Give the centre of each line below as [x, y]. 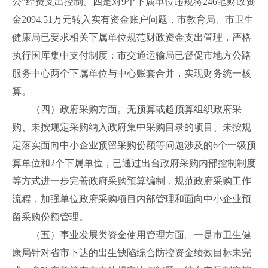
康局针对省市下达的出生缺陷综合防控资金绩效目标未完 [132, 253]
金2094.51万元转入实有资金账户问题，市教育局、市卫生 [133, 19]
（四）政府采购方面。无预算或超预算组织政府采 [127, 109]
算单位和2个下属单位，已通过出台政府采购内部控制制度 [134, 163]
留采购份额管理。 [50, 217]
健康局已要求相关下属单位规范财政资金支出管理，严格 [132, 37]
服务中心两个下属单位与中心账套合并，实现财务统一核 [132, 73]
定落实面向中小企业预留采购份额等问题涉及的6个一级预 [134, 145]
